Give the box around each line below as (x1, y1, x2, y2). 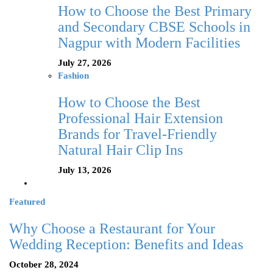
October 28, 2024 (9, 260, 79, 270)
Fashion (58, 71, 89, 81)
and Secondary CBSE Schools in (58, 19, 250, 35)
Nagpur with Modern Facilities (58, 35, 240, 51)
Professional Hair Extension (58, 110, 223, 127)
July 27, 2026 (58, 58, 112, 68)
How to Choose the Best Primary (58, 3, 252, 19)
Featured (9, 197, 45, 207)
